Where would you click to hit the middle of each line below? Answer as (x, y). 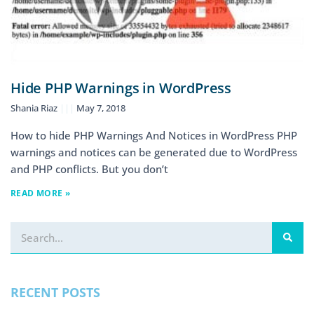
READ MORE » (41, 193)
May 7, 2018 (100, 108)
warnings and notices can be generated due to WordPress (154, 152)
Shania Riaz (35, 108)
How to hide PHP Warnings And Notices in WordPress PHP (154, 135)
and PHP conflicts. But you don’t (89, 169)
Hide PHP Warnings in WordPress (121, 88)
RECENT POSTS (55, 292)
